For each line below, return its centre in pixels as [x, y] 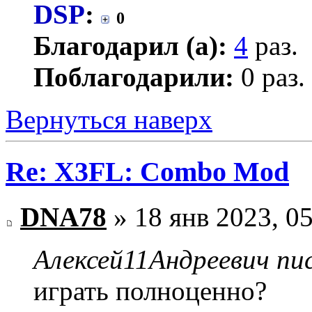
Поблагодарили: [134, 77]
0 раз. [270, 77]
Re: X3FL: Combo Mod [147, 171]
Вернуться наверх [109, 120]
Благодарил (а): [130, 46]
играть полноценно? [150, 290]
